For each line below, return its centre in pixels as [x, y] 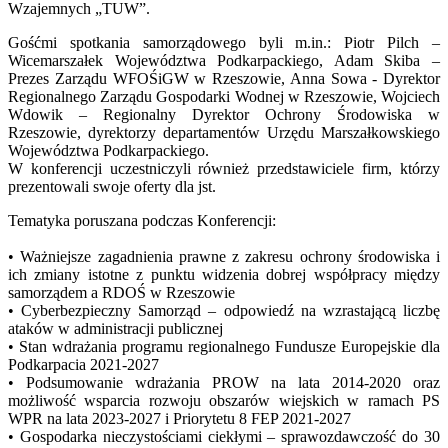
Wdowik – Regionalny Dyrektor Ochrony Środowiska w [224, 114]
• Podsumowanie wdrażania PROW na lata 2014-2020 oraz [224, 382]
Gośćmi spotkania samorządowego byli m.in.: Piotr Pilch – [224, 42]
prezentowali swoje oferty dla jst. [112, 186]
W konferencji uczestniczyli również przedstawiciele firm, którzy [224, 168]
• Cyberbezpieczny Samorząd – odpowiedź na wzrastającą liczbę [224, 310]
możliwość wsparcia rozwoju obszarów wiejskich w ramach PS [224, 400]
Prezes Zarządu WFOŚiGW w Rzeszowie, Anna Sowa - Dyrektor [224, 78]
